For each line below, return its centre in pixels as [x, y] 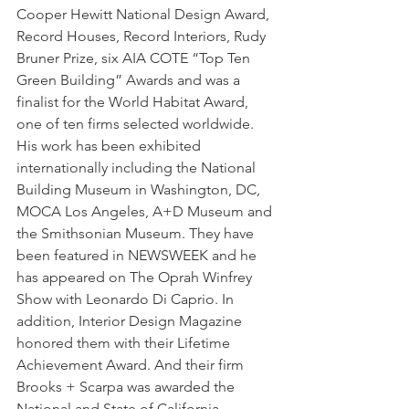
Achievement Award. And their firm [132, 365]
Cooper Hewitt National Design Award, [145, 15]
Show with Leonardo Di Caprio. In [127, 299]
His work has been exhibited [110, 146]
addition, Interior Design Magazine [131, 321]
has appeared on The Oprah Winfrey [136, 278]
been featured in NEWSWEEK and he [138, 256]
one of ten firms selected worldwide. [137, 124]
